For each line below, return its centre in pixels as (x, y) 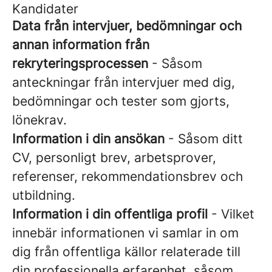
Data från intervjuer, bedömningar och (127, 26)
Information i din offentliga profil (110, 214)
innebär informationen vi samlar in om (125, 233)
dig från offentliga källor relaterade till (126, 252)
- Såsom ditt (204, 139)
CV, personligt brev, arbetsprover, (114, 158)
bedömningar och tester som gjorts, (121, 101)
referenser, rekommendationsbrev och (127, 176)
